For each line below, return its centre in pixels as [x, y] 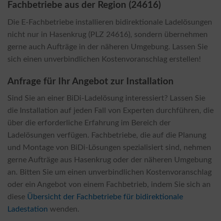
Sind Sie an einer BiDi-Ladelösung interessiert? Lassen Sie [106, 98]
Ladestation [28, 209]
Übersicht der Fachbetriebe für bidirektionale [105, 197]
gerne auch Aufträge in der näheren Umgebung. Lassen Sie [108, 47]
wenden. [64, 209]
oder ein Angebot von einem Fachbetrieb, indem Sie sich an [109, 185]
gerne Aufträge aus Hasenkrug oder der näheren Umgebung [110, 160]
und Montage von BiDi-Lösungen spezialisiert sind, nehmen [109, 148]
